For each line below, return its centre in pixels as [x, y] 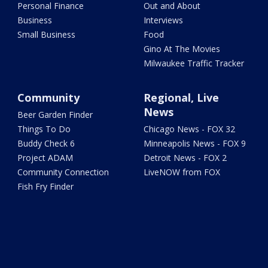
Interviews [163, 20]
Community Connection [63, 172]
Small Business [47, 34]
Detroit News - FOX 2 [185, 157]
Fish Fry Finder [46, 186]
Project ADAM [45, 157]
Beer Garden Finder [55, 114]
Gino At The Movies [182, 48]
